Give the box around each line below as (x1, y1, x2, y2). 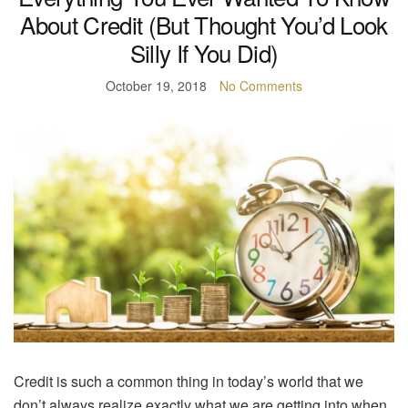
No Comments (219, 76, 302, 96)
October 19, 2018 (106, 76, 207, 96)
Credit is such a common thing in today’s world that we (14, 370, 363, 392)
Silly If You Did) (129, 36, 279, 70)
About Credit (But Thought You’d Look (20, 7, 388, 42)
